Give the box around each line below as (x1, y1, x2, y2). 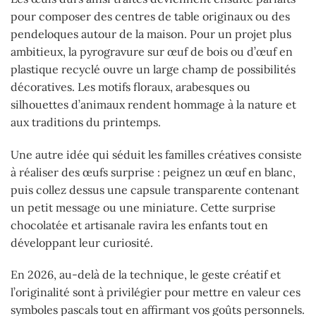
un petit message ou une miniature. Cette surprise (11, 200, 276, 214)
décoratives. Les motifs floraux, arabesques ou (11, 79, 250, 94)
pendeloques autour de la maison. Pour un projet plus (11, 26, 291, 41)
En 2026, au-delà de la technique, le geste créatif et (11, 267, 281, 282)
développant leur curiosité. (11, 235, 153, 250)
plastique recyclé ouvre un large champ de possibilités (11, 61, 296, 76)
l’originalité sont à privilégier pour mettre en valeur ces (11, 285, 300, 300)
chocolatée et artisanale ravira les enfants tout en (11, 217, 268, 232)
